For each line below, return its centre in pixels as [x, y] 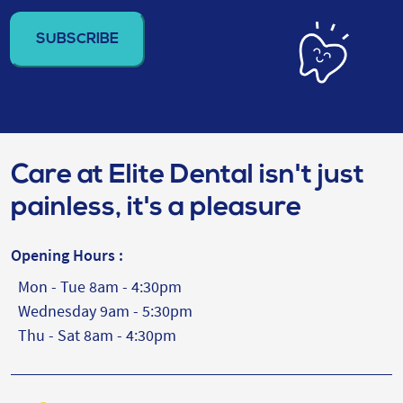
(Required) [38, 41]
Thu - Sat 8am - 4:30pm [97, 335]
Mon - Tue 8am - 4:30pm [100, 287]
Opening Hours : [67, 255]
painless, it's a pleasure [156, 208]
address [34, 18]
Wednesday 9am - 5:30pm [105, 311]
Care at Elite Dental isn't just [188, 176]
